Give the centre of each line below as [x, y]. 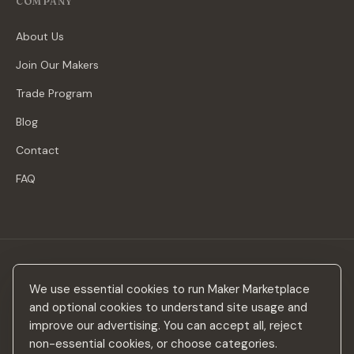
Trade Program [54, 93]
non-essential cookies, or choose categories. [153, 344]
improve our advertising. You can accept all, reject [166, 326]
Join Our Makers [57, 65]
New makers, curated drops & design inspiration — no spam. [173, 304]
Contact [38, 150]
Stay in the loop [70, 282]
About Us [40, 36]
